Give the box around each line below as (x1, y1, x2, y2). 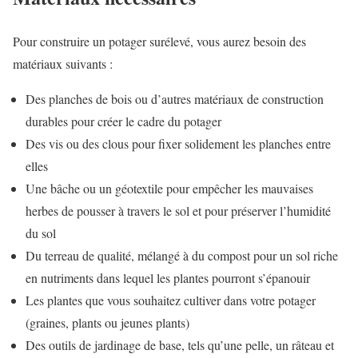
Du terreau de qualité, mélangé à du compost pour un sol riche (26, 246, 338, 264)
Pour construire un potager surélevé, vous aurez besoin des (13, 32, 306, 50)
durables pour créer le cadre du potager (26, 112, 221, 129)
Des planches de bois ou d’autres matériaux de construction (26, 89, 324, 107)
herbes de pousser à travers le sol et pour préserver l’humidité (26, 201, 331, 219)
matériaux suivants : (13, 54, 113, 72)
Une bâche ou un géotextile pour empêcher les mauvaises (26, 179, 313, 197)
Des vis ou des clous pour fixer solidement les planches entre (26, 134, 331, 152)
